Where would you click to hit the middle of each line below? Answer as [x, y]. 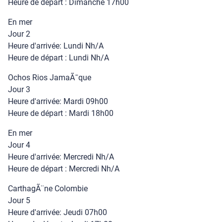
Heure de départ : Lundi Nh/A [58, 58]
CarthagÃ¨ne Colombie [48, 189]
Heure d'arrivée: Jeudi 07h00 [57, 212]
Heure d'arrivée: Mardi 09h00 [58, 101]
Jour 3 [19, 89]
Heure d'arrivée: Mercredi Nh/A [61, 157]
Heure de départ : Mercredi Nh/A [64, 169]
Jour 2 [19, 34]
